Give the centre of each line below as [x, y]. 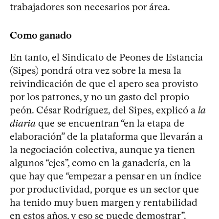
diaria [23, 123]
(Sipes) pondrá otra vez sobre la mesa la [96, 70]
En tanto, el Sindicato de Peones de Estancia [106, 57]
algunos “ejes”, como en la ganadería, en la [100, 163]
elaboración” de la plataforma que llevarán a [106, 136]
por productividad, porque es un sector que [104, 189]
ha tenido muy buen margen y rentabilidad [104, 202]
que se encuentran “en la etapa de [110, 123]
